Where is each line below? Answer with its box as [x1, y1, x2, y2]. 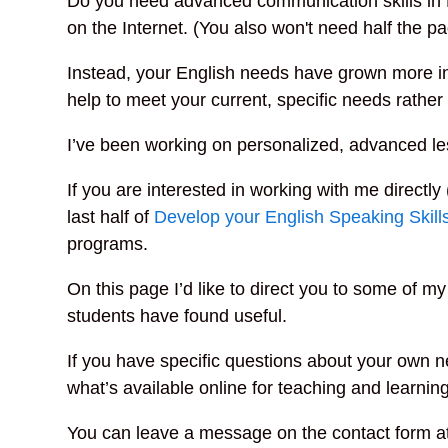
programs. [67, 233, 149, 254]
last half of [67, 206, 155, 227]
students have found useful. [67, 305, 288, 326]
